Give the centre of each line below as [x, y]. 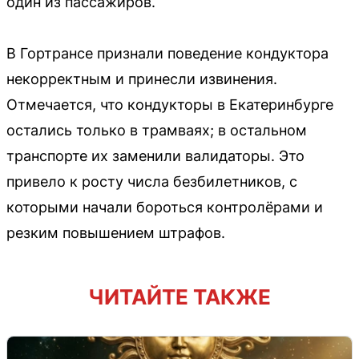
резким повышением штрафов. [116, 233]
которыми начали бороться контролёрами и [165, 208]
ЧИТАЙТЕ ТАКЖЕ [179, 297]
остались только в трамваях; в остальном [157, 131]
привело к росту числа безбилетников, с [152, 182]
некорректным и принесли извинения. [142, 79]
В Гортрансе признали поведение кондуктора [167, 54]
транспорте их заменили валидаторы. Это [155, 156]
